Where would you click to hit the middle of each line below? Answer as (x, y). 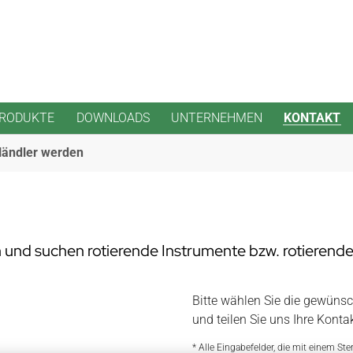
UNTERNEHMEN (216, 118)
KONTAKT (312, 118)
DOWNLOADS (113, 118)
